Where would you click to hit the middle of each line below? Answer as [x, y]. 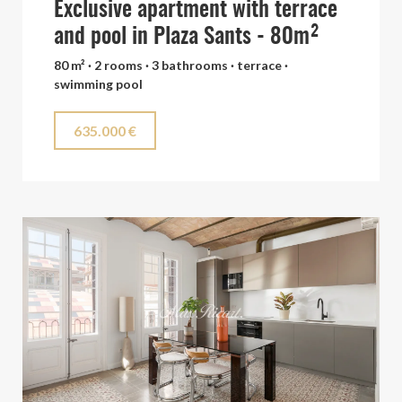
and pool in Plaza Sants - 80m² [187, 37]
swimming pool [98, 84]
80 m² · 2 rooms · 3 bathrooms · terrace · [171, 65]
